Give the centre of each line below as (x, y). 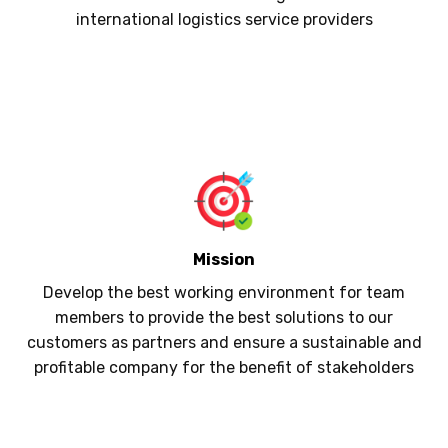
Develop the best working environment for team (224, 293)
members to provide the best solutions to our (224, 318)
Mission (224, 260)
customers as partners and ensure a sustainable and (224, 343)
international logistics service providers (224, 20)
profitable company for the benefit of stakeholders (224, 368)
